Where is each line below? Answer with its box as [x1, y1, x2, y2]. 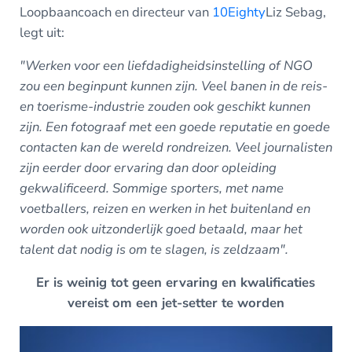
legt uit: [19, 24, 64, 42]
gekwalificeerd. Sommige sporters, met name [19, 179, 284, 198]
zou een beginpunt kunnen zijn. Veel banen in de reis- [19, 77, 328, 96]
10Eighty [211, 3, 266, 22]
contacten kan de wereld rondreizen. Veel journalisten [19, 138, 332, 157]
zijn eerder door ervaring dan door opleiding [19, 159, 277, 178]
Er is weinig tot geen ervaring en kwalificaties [36, 273, 316, 292]
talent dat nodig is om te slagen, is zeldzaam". [19, 240, 288, 259]
